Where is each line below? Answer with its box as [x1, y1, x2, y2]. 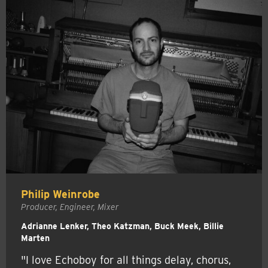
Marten [21, 233, 50, 243]
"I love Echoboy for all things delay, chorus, [21, 254, 231, 267]
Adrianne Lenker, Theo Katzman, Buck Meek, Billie [21, 221, 224, 232]
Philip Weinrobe [21, 187, 100, 200]
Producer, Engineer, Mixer [21, 202, 119, 212]
